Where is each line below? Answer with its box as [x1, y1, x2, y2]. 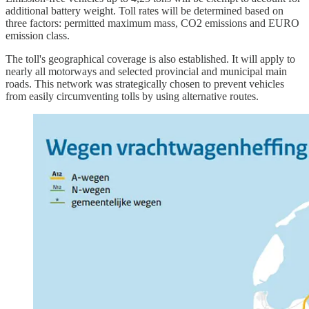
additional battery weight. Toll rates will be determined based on [6, 4, 283, 17]
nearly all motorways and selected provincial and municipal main [6, 65, 287, 77]
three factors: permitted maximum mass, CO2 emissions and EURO [6, 17, 299, 29]
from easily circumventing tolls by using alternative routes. [6, 90, 259, 102]
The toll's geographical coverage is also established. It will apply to [6, 52, 295, 65]
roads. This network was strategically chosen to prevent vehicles [6, 77, 284, 90]
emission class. [6, 29, 70, 41]
